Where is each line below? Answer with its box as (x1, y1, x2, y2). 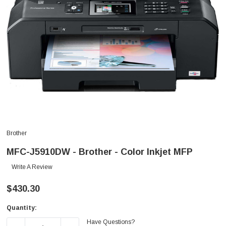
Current (7, 208, 30, 215)
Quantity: (7, 204, 37, 212)
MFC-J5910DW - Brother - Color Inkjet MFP (7, 147, 193, 157)
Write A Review (12, 163, 52, 171)
